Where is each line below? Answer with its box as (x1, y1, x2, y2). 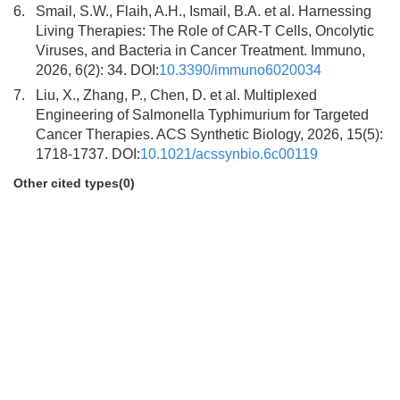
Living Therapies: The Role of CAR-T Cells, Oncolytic (36, 23, 374, 38)
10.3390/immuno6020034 (159, 62, 321, 78)
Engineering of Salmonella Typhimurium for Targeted (36, 107, 369, 122)
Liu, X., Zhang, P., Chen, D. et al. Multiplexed (36, 87, 317, 103)
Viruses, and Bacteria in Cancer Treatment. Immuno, (36, 43, 365, 58)
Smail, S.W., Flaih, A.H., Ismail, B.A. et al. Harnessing (36, 4, 371, 19)
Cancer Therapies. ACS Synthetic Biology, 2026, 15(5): (36, 127, 383, 142)
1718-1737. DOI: (36, 146, 140, 162)
